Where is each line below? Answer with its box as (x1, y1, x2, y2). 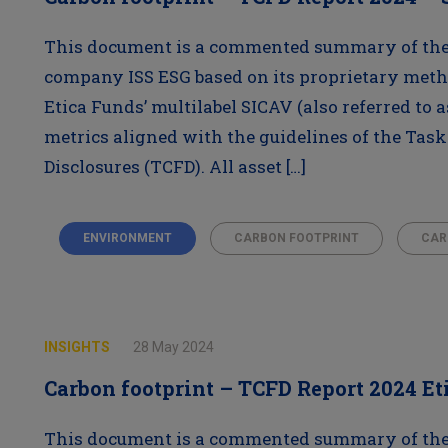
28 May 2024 (132, 339, 214, 355)
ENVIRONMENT (82, 231, 172, 245)
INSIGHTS (43, 339, 113, 355)
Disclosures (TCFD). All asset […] (43, 155, 306, 178)
